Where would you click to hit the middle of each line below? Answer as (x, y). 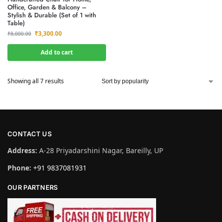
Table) (16, 23)
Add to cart (57, 52)
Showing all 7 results (36, 81)
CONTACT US (29, 134)
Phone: (19, 167)
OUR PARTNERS (33, 187)
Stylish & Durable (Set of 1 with (52, 15)
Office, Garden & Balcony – (47, 7)
